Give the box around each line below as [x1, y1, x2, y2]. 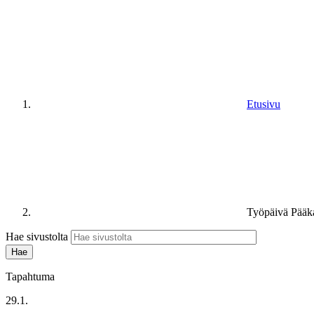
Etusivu [247, 97, 280, 110]
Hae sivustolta [6, 230, 68, 243]
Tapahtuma [6, 270, 55, 282]
